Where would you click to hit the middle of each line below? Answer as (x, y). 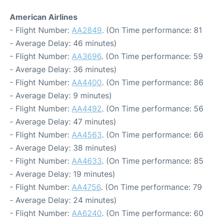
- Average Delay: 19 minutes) (62, 174)
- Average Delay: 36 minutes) (63, 69)
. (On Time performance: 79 (151, 187)
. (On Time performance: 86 (153, 82)
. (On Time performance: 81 (152, 30)
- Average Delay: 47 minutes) (63, 122)
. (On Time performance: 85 (153, 161)
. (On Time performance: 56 (153, 108)
